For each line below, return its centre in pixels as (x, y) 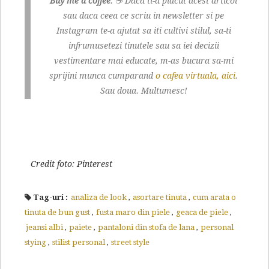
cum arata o (214, 198)
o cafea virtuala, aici (195, 76)
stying (35, 243)
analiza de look (99, 198)
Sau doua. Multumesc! (144, 91)
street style (130, 243)
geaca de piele (202, 213)
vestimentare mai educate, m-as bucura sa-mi (144, 61)
